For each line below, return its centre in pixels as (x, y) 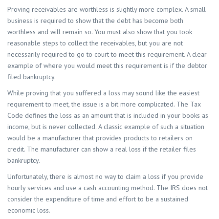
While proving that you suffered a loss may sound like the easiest (103, 93)
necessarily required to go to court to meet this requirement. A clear (107, 55)
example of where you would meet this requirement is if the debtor (107, 66)
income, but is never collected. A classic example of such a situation (106, 127)
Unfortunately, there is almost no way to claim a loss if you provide (105, 177)
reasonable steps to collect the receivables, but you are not (95, 43)
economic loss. (30, 210)
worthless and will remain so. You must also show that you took (100, 32)
